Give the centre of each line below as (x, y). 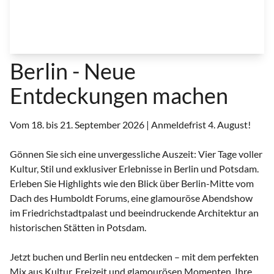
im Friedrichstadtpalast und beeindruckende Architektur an (134, 213)
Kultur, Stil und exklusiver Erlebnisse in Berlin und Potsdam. (134, 168)
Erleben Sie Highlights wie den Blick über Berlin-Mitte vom (132, 183)
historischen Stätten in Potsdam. (78, 227)
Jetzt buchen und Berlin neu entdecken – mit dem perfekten (134, 257)
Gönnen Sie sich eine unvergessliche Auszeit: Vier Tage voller (136, 154)
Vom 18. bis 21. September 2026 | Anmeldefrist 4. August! (130, 124)
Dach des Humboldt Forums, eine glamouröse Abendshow (131, 198)
